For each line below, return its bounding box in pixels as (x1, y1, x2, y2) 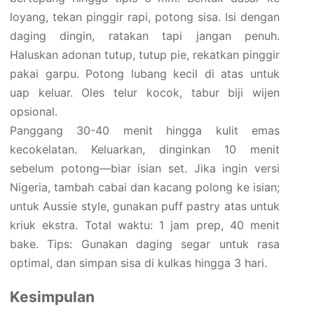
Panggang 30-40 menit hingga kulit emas (10, 123, 280, 138)
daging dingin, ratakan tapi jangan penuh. (10, 29, 280, 43)
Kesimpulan (10, 288, 95, 306)
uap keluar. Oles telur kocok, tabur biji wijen (10, 86, 280, 100)
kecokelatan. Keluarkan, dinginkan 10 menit (10, 142, 280, 157)
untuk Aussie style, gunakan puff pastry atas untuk (10, 199, 280, 214)
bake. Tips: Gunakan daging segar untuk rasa (10, 237, 280, 252)
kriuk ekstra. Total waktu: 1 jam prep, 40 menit (10, 218, 280, 233)
